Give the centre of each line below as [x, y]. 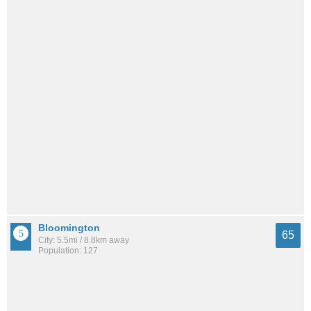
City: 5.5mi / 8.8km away [84, 241]
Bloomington [69, 228]
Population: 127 [68, 251]
